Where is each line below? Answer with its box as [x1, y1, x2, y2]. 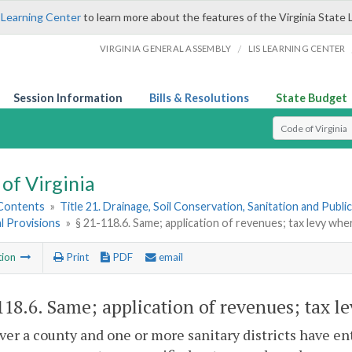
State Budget [276, 91, 347, 104]
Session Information [13, 91, 123, 104]
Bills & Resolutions [149, 91, 249, 104]
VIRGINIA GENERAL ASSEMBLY [100, 43, 232, 53]
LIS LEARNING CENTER [247, 43, 346, 53]
